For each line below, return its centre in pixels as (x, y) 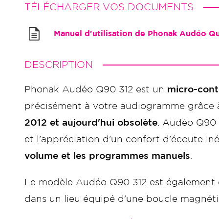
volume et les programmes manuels (107, 156)
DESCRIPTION (59, 65)
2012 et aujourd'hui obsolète (91, 123)
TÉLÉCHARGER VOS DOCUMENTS (109, 7)
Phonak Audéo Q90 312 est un (96, 90)
